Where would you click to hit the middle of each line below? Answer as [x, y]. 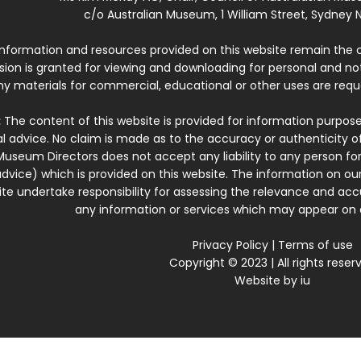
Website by [268, 280]
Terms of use [315, 245]
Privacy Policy [230, 245]
